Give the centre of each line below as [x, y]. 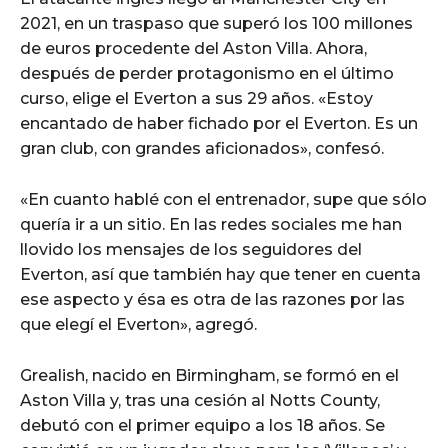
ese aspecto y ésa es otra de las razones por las [212, 299]
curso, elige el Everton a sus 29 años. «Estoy [196, 98]
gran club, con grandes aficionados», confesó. [202, 148]
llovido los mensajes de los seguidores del [191, 249]
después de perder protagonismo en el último [207, 73]
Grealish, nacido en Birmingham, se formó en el [209, 375]
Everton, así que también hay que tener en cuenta [220, 274]
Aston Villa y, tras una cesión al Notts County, [200, 400]
